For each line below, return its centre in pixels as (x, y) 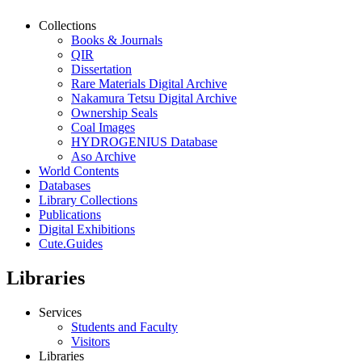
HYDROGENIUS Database (144, 142)
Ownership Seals (114, 113)
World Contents (79, 171)
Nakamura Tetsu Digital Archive (154, 99)
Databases (65, 186)
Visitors (90, 342)
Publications (70, 215)
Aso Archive (103, 157)
